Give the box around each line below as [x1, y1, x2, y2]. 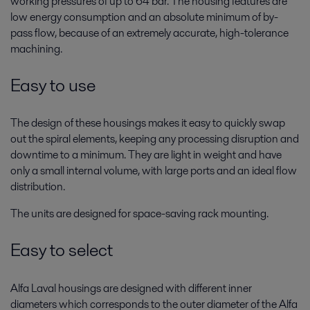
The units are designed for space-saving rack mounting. [10, 206, 268, 222]
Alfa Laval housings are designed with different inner [10, 280, 252, 296]
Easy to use [10, 72, 95, 98]
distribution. [10, 179, 65, 195]
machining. [10, 41, 62, 57]
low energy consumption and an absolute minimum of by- [10, 9, 278, 25]
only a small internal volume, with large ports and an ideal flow [10, 163, 297, 179]
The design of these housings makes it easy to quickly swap [10, 115, 285, 131]
